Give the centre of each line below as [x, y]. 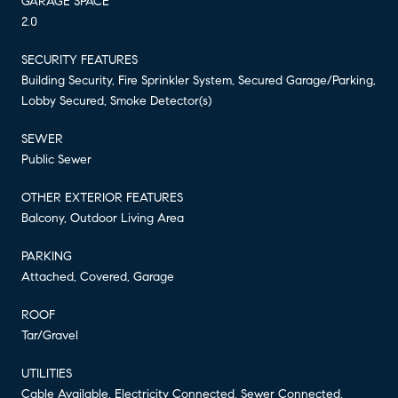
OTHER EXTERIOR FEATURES [102, 197]
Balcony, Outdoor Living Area [103, 218]
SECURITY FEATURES [80, 60]
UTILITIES [47, 373]
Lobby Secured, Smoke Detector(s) [116, 100]
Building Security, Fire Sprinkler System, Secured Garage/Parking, [199, 80]
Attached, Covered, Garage [98, 276]
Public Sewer [56, 159]
